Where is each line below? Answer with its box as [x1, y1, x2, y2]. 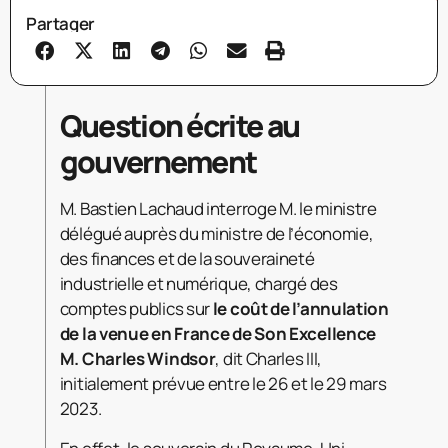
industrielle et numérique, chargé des [59, 272, 338, 296]
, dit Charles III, [215, 347, 323, 371]
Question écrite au [59, 105, 300, 147]
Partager [26, 11, 95, 35]
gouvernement [59, 141, 257, 183]
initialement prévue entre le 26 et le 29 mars [59, 372, 387, 396]
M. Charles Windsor [59, 347, 216, 371]
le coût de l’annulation [212, 297, 389, 321]
